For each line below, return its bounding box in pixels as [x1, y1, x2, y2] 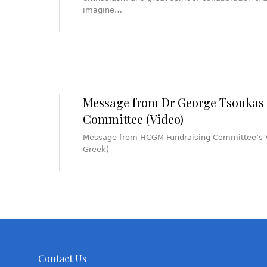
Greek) [83, 145, 109, 154]
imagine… [83, 5, 122, 14]
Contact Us [38, 252, 86, 265]
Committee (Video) [83, 111, 184, 127]
